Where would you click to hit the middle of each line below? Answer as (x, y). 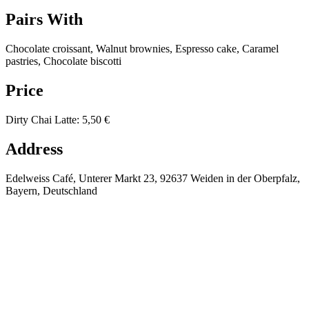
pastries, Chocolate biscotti (63, 61)
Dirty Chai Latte (41, 119)
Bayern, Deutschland (51, 190)
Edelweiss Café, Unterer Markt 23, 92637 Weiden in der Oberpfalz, (153, 178)
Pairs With (44, 20)
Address (34, 149)
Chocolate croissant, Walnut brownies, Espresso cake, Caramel (142, 49)
